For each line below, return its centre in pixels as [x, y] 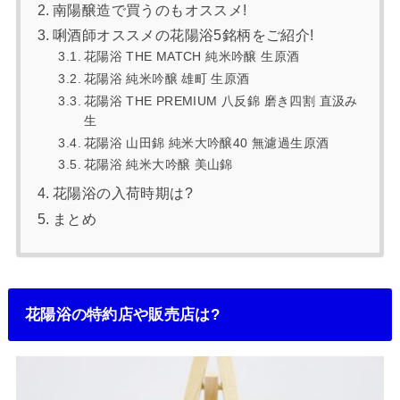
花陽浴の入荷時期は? [122, 194]
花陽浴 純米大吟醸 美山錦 [158, 165]
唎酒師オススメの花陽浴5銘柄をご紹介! [183, 36]
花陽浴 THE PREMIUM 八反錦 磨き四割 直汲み [221, 100]
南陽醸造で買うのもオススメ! [150, 11]
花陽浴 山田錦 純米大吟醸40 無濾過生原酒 [206, 142]
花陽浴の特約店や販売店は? [122, 314]
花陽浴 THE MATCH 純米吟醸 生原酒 [192, 57]
